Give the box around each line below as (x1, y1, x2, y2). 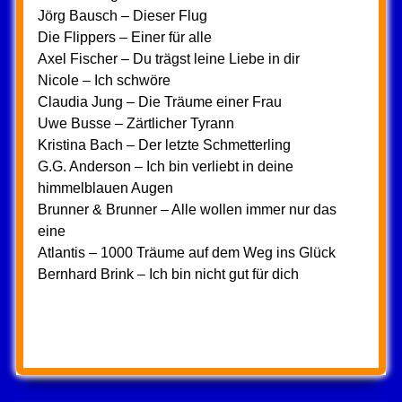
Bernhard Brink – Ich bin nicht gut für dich (37, 267, 299, 282)
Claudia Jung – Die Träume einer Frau (37, 94, 282, 109)
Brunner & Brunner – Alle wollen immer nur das (37, 202, 336, 217)
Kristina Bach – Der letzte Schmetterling (37, 137, 291, 153)
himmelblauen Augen (37, 180, 173, 196)
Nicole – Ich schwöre (37, 73, 170, 88)
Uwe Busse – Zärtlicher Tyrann (37, 116, 234, 131)
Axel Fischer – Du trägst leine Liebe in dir (37, 51, 300, 66)
